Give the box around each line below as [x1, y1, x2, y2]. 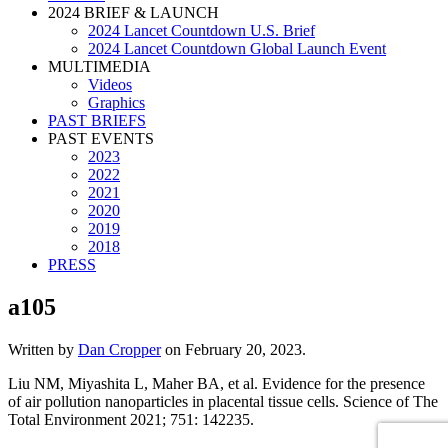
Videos [88, 76, 132, 93]
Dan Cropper [78, 340, 161, 358]
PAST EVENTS [48, 130, 154, 147]
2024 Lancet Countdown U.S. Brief [88, 22, 315, 39]
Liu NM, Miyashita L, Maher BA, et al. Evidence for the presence [8, 374, 425, 392]
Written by [8, 340, 78, 358]
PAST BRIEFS [48, 112, 146, 129]
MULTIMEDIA [48, 58, 151, 75]
